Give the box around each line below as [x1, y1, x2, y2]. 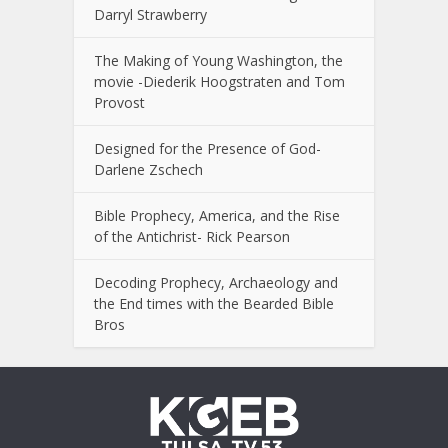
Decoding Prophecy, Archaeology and [94, 272, 338, 292]
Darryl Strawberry [94, 4, 207, 24]
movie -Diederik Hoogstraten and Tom [94, 71, 345, 91]
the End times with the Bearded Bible [94, 293, 334, 313]
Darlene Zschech [94, 159, 203, 179]
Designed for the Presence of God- [94, 138, 321, 158]
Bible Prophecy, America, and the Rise [94, 205, 340, 225]
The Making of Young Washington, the [94, 50, 343, 70]
